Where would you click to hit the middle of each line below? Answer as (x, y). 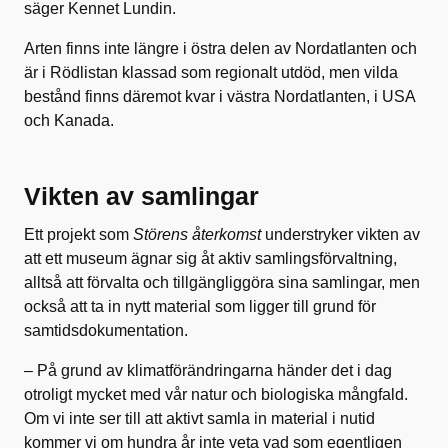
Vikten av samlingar (141, 195)
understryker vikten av (340, 234)
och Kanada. (69, 120)
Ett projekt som (78, 234)
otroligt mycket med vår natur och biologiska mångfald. (216, 394)
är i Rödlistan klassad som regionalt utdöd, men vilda (211, 72)
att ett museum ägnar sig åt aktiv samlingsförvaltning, (210, 258)
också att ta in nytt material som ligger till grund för (200, 306)
